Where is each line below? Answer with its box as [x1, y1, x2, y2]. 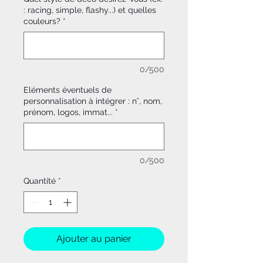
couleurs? [23, 16, 60, 26]
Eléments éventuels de [23, 85, 112, 95]
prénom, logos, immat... [23, 107, 113, 117]
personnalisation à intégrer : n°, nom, [23, 96, 162, 106]
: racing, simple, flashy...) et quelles [23, 5, 156, 15]
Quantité [23, 176, 56, 186]
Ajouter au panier [56, 233, 131, 245]
